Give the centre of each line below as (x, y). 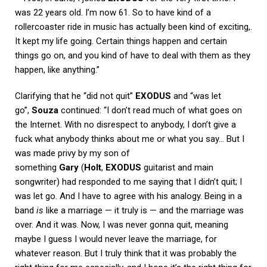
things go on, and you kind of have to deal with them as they (133, 55)
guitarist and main (177, 167)
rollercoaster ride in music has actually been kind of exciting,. (133, 27)
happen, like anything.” (57, 69)
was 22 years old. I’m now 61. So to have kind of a (113, 12)
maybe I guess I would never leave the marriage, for (116, 239)
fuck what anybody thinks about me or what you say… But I (130, 139)
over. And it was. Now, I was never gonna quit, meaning (122, 224)
